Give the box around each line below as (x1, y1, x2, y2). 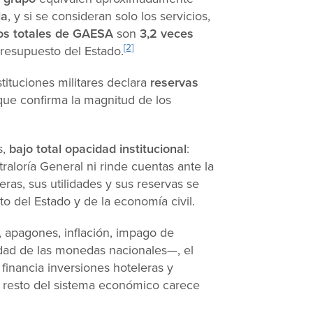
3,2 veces (140, 24, 194, 43)
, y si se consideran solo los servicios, (8, 7, 210, 25)
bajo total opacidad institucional (9, 140, 187, 158)
